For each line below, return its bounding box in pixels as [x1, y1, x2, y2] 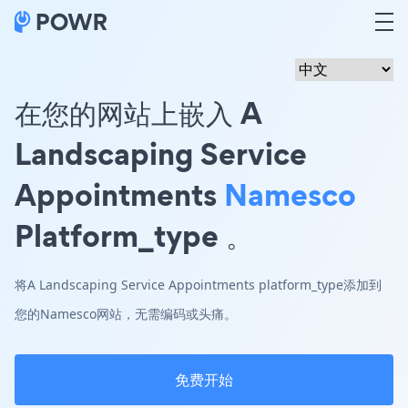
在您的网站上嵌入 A [15, 91, 261, 134]
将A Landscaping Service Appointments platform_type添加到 [15, 276, 382, 293]
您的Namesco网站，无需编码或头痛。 [15, 305, 237, 322]
